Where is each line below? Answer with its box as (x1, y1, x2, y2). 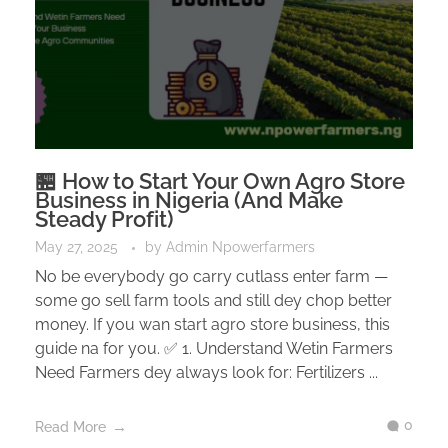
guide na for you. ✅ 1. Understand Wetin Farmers (35, 338, 393, 358)
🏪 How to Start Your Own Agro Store (35, 167, 405, 194)
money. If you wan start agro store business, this (35, 314, 390, 334)
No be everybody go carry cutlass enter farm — (35, 266, 388, 286)
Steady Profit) (35, 205, 174, 232)
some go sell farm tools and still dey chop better (35, 290, 392, 310)
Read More (35, 418, 106, 435)
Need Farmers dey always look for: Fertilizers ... (35, 362, 378, 382)
